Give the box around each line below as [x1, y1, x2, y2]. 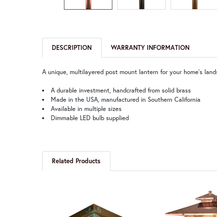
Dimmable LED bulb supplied [50, 114, 129, 122]
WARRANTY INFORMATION [111, 44, 190, 52]
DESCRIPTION [52, 44, 92, 52]
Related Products [52, 156, 101, 165]
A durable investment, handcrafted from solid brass [50, 86, 191, 94]
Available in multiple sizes [50, 105, 122, 113]
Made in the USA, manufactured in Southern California [50, 95, 201, 104]
